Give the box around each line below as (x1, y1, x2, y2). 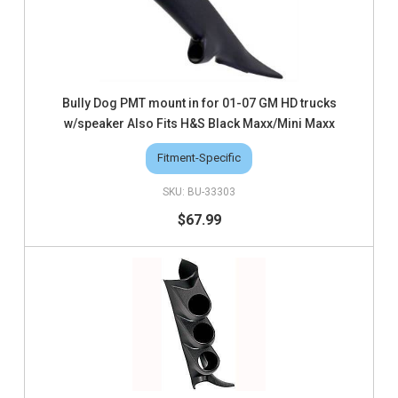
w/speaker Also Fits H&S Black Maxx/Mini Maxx (63, 115, 335, 131)
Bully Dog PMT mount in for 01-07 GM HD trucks (61, 95, 337, 110)
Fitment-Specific (157, 151, 241, 165)
